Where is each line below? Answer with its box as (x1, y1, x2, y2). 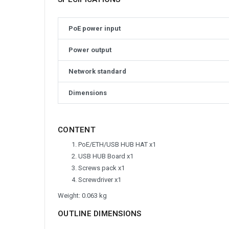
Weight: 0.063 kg (58, 191, 107, 199)
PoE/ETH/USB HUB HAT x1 (78, 140, 156, 148)
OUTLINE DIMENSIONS (58, 209, 142, 218)
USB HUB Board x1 (78, 152, 133, 160)
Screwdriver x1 (78, 175, 121, 184)
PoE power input (68, 25, 121, 33)
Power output (68, 46, 111, 54)
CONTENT (58, 125, 96, 134)
